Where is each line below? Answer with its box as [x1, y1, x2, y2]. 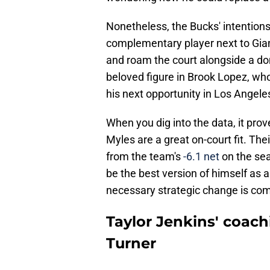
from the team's [106, 150, 183, 163]
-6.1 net [183, 150, 219, 163]
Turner [106, 234, 156, 253]
